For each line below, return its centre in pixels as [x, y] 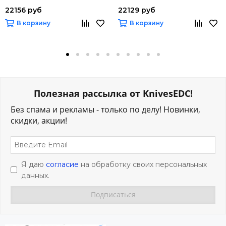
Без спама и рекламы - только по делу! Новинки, [105, 109]
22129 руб [137, 10]
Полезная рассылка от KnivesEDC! [113, 93]
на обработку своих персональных [143, 164]
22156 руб [23, 10]
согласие [62, 164]
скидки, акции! [39, 120]
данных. [35, 175]
